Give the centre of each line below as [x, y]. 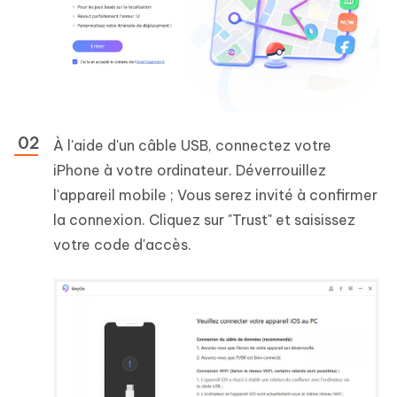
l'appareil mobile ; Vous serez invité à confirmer [215, 195]
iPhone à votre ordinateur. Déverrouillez [190, 170]
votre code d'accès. [122, 244]
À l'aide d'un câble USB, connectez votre [192, 145]
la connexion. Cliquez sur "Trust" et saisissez [204, 219]
